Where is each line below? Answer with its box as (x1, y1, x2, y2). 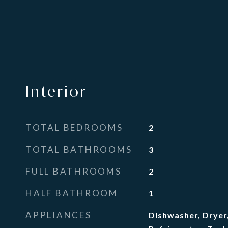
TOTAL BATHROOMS (25, 144, 132, 155)
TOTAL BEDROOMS (25, 122, 123, 133)
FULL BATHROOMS (25, 166, 122, 177)
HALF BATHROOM (25, 188, 118, 198)
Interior (25, 81, 87, 101)
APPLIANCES (25, 210, 92, 220)
